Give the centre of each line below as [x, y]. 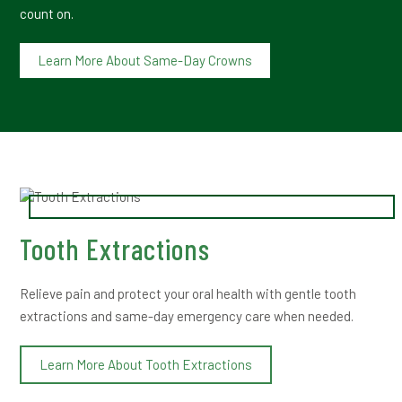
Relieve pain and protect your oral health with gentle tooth [188, 293]
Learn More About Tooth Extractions [146, 364]
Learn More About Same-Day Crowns [145, 61]
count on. [47, 14]
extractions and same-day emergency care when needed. [187, 315]
